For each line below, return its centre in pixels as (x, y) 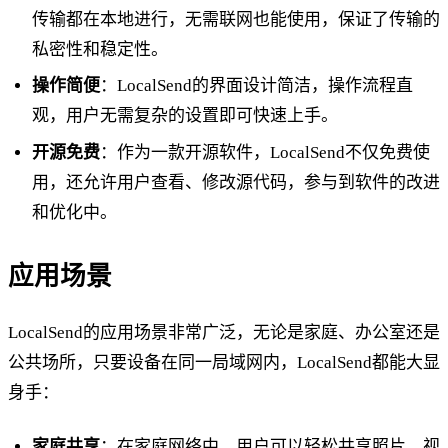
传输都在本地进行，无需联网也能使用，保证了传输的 (236, 20)
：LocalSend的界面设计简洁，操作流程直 (256, 86)
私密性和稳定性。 (100, 50)
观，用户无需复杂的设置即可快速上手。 (185, 116)
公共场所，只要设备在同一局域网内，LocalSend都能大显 (224, 362)
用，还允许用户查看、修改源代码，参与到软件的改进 (236, 182)
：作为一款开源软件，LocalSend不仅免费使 (265, 152)
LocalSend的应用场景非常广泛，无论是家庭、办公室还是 (224, 332)
